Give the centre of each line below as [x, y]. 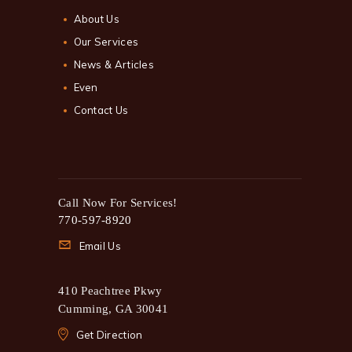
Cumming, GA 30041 [114, 308]
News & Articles [114, 64]
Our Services [106, 41]
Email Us [100, 246]
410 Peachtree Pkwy [110, 291]
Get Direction [109, 335]
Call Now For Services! [118, 202]
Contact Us [101, 110]
